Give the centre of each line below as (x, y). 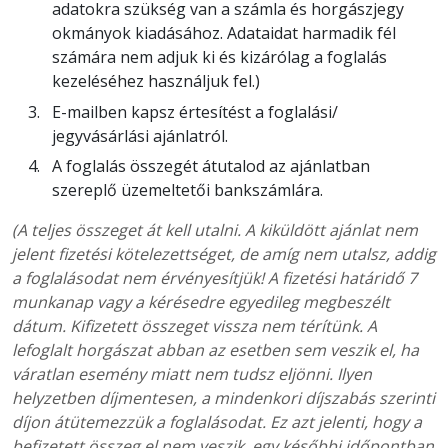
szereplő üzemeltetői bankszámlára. (187, 190)
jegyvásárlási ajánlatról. (140, 135)
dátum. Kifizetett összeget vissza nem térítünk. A (194, 326)
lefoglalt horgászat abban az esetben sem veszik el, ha (215, 350)
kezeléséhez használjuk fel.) (156, 81)
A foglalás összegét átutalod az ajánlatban (211, 166)
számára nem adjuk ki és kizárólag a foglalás (219, 57)
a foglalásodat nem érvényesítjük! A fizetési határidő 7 (214, 278)
